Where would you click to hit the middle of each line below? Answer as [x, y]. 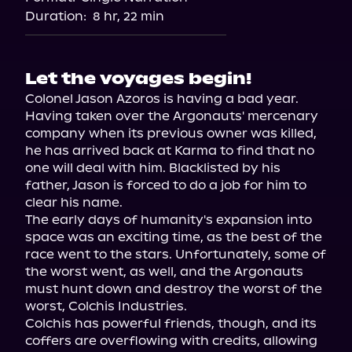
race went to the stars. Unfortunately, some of [176, 254]
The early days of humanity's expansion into [169, 220]
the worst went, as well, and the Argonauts [164, 271]
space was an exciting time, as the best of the [174, 237]
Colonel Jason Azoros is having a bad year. [162, 99]
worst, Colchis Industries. [106, 306]
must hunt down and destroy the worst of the [174, 289]
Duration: [56, 16]
